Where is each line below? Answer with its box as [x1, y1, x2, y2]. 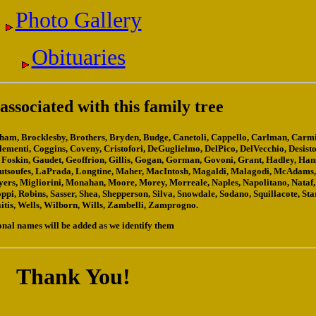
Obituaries [31, 44, 126, 70]
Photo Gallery [15, 7, 142, 32]
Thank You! [16, 263, 130, 289]
